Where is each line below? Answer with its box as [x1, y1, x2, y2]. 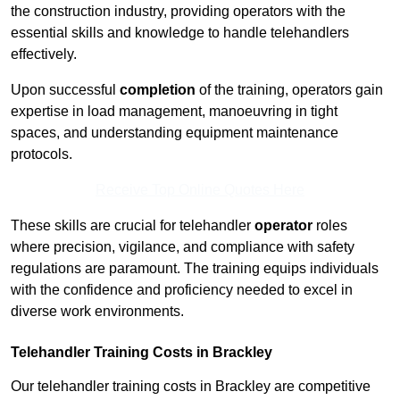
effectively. [11, 46, 77, 62]
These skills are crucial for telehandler [11, 218, 254, 234]
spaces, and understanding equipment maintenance [11, 125, 338, 141]
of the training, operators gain [196, 82, 383, 98]
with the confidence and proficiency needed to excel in [11, 282, 353, 298]
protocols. [11, 146, 72, 162]
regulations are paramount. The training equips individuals [11, 261, 379, 277]
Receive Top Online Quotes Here [96, 182, 304, 198]
